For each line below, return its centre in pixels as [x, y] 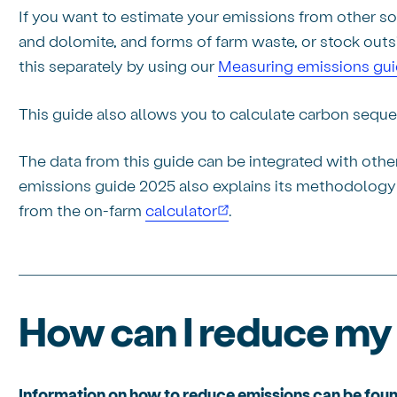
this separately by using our [118, 66]
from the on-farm [82, 210]
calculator [180, 210]
